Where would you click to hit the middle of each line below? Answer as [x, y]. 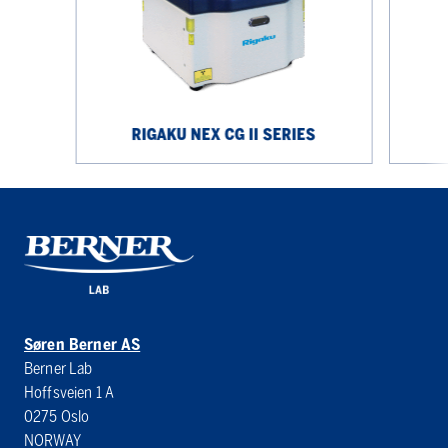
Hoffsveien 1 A [69, 392]
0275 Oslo [57, 416]
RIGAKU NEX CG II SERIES [223, 134]
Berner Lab [58, 368]
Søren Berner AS [82, 344]
